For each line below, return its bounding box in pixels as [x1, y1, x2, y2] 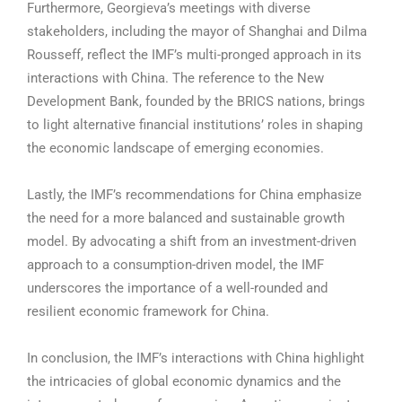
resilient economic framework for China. [27, 303, 269, 320]
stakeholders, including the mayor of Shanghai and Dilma [27, 23, 367, 40]
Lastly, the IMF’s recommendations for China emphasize [27, 187, 362, 204]
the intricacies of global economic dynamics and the [27, 373, 341, 390]
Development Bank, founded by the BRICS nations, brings [27, 93, 365, 110]
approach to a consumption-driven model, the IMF [27, 257, 324, 274]
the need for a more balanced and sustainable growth [27, 210, 345, 227]
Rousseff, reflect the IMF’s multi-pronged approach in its [27, 47, 362, 64]
